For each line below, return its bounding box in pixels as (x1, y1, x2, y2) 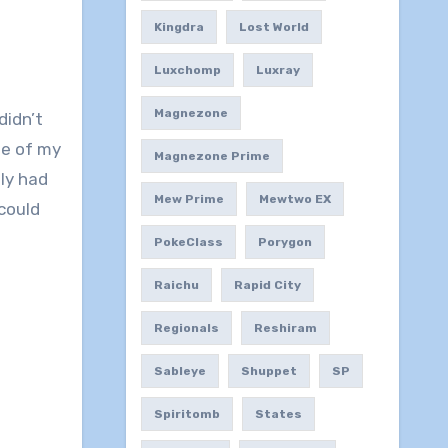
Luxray (255, 62, 300, 77)
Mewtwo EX (258, 191, 331, 206)
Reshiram (253, 320, 317, 335)
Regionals (153, 320, 219, 335)
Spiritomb (153, 406, 220, 421)
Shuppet (240, 363, 297, 378)
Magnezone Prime (153, 148, 270, 163)
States (254, 406, 302, 421)
